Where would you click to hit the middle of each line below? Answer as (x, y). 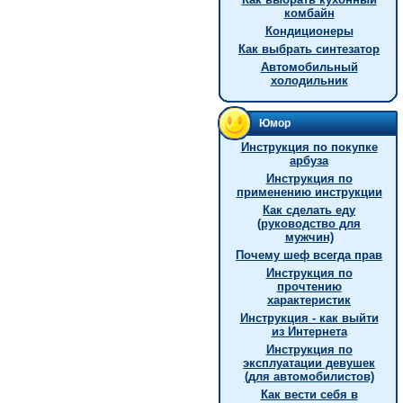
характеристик (309, 300)
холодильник (309, 81)
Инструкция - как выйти (309, 318)
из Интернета (309, 331)
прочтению (309, 287)
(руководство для (309, 224)
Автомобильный (309, 67)
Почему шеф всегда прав (309, 255)
